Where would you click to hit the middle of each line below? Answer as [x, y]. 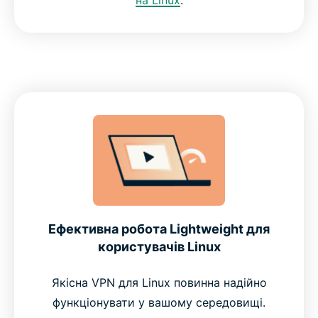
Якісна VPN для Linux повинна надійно [159, 282]
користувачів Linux [159, 246]
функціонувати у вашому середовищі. [159, 302]
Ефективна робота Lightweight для [159, 229]
